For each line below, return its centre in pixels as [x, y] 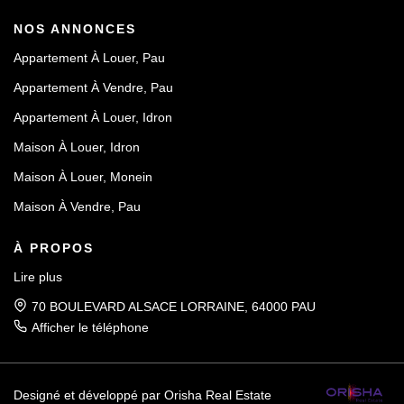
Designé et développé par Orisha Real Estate [142, 395]
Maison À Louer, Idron [77, 147]
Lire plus [38, 277]
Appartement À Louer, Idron [93, 117]
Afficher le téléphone [90, 327]
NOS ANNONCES [75, 29]
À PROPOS [54, 248]
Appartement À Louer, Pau [89, 58]
